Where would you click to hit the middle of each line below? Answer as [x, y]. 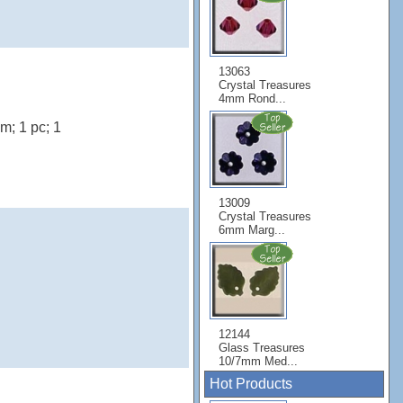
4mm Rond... [252, 99]
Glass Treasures [262, 348]
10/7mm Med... [258, 361]
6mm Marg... [252, 230]
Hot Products [251, 384]
